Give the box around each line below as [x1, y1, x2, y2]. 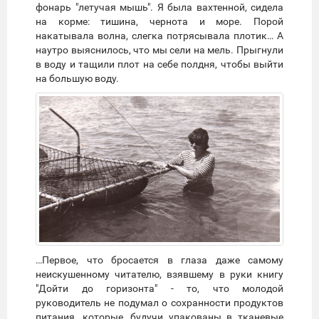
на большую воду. [36, 72, 119, 84]
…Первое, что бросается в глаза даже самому [36, 253, 283, 266]
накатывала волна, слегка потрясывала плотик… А [36, 29, 283, 41]
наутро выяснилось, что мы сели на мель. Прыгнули [36, 43, 283, 56]
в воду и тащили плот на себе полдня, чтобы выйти [36, 58, 283, 70]
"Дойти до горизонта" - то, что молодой [36, 282, 283, 294]
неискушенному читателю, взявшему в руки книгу [36, 268, 283, 280]
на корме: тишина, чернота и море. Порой [36, 15, 283, 27]
